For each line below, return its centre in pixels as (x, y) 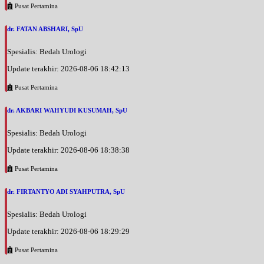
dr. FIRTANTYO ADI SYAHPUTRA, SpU (66, 192)
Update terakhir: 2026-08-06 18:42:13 (68, 69)
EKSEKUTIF (26, 22)
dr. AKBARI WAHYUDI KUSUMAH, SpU (67, 110)
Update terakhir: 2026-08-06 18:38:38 (68, 150)
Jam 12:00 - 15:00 (52, 10)
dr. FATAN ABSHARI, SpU (45, 29)
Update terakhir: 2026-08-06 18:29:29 (68, 232)
